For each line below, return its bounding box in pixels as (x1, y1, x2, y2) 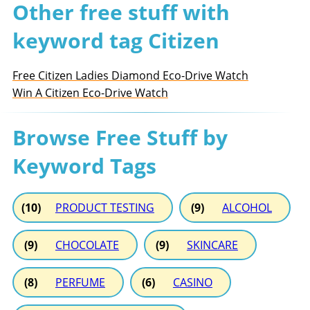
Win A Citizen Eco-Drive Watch (12, 84, 168, 100)
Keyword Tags (12, 151, 156, 180)
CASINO (172, 274, 212, 290)
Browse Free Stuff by (12, 122, 228, 152)
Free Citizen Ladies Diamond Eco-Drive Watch (12, 67, 248, 83)
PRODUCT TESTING (55, 199, 154, 215)
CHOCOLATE (55, 237, 119, 253)
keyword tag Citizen (12, 26, 219, 55)
